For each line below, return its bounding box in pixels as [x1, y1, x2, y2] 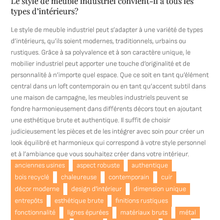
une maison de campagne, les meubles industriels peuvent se [11, 93, 189, 102]
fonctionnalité [15, 208, 56, 217]
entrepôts [15, 196, 43, 205]
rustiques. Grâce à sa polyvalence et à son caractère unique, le [11, 48, 191, 56]
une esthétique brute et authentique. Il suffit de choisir [11, 116, 171, 124]
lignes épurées [67, 208, 109, 217]
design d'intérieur [71, 185, 122, 193]
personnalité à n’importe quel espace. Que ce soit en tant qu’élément [11, 71, 209, 79]
